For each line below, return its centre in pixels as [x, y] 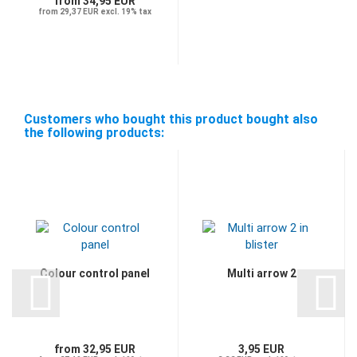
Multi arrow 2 [261, 273]
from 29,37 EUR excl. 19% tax [95, 11]
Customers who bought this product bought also [171, 119]
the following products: [94, 132]
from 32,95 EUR [95, 349]
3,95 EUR [261, 349]
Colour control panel [95, 273]
